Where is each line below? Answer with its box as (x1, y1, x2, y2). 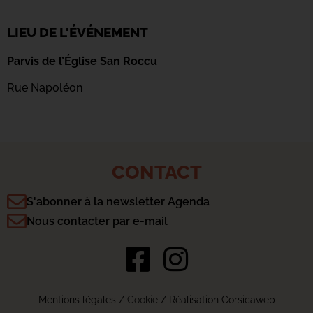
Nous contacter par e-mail (27, 214, 168, 228)
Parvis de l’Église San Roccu (7, 54, 157, 68)
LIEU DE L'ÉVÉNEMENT (7, 24, 148, 40)
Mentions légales (38, 293, 116, 305)
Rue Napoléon (7, 81, 82, 95)
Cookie (126, 293, 158, 305)
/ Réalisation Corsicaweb (157, 293, 275, 305)
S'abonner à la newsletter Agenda (27, 194, 210, 208)
